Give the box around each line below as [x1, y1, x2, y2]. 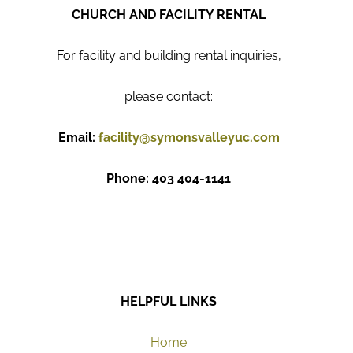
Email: [58, 130, 98, 145]
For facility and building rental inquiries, [56, 48, 281, 63]
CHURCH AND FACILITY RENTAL [72, 7, 266, 22]
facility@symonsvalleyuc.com [98, 130, 280, 145]
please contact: [124, 89, 213, 104]
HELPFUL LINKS [121, 294, 217, 309]
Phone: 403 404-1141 [106, 171, 231, 186]
